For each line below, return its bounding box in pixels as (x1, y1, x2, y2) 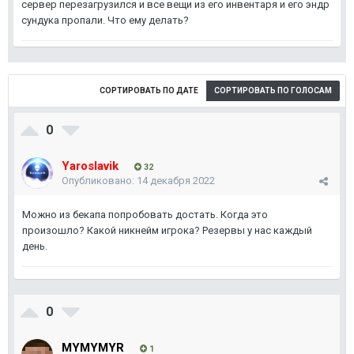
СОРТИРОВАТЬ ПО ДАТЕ (100, 86, 198, 95)
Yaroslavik (62, 159, 119, 173)
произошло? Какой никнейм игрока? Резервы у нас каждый (22, 224, 312, 236)
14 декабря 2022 (137, 175, 215, 186)
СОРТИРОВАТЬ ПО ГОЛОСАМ (214, 86, 332, 95)
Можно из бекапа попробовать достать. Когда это (22, 209, 268, 220)
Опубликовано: (62, 175, 137, 186)
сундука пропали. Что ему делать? (21, 14, 189, 26)
